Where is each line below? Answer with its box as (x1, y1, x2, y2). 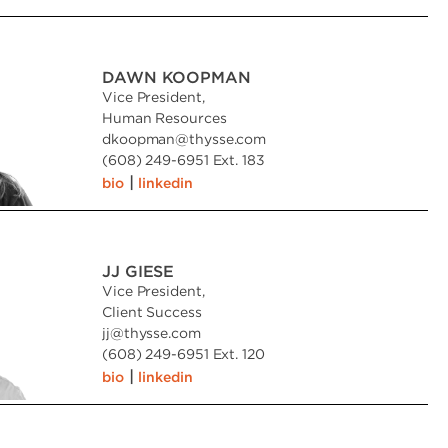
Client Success (102, 304, 202, 319)
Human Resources (102, 110, 227, 125)
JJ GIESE (102, 262, 175, 280)
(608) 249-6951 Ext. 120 (102, 346, 265, 361)
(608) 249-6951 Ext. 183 (102, 152, 265, 167)
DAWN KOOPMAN (102, 68, 251, 86)
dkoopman (102, 131, 176, 146)
